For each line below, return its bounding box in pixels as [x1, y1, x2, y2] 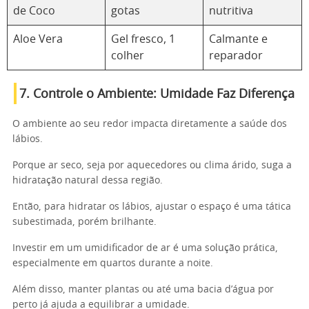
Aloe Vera [13, 34, 63, 45]
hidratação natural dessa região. [12, 176, 163, 186]
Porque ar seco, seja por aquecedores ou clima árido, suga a [12, 161, 292, 170]
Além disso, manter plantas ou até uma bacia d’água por [12, 285, 274, 295]
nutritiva [209, 6, 253, 17]
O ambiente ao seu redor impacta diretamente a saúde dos [12, 119, 287, 129]
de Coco [13, 6, 55, 17]
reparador [209, 50, 263, 61]
